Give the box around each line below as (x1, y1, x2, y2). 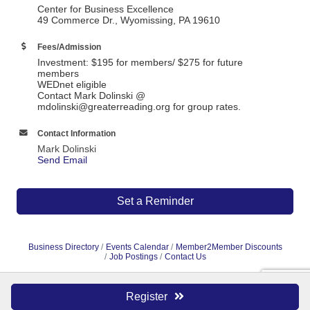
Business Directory (28, 242, 99, 252)
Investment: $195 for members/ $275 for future (37, 57, 243, 68)
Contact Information (37, 129, 116, 138)
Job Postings (109, 252, 158, 262)
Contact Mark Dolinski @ (37, 90, 145, 101)
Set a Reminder (116, 195, 194, 207)
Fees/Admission (37, 42, 101, 51)
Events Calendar (105, 242, 169, 252)
